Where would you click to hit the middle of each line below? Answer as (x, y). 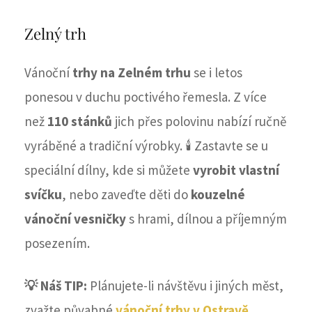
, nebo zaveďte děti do (126, 194)
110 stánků (80, 121)
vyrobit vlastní (236, 170)
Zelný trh (55, 33)
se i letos (217, 72)
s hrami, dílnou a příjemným (208, 218)
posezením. (58, 243)
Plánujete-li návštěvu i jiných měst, (187, 285)
